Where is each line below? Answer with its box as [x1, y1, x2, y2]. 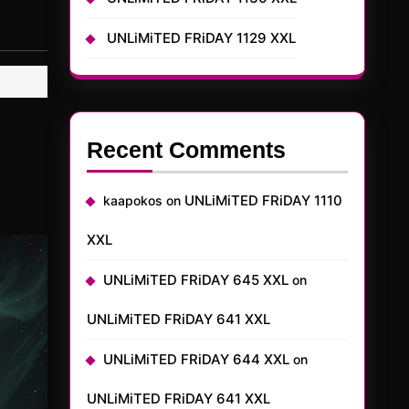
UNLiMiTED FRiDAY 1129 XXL [107, 29, 296, 47]
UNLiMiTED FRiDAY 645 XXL [103, 271, 288, 288]
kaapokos [103, 193, 163, 208]
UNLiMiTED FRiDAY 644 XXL [103, 351, 289, 368]
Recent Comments [87, 137, 286, 163]
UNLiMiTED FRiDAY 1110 [184, 192, 342, 209]
